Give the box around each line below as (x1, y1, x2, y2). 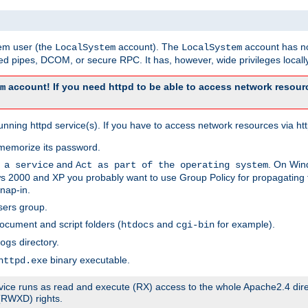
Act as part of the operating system (76, 159, 268, 170)
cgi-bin (176, 219, 214, 230)
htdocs (121, 219, 154, 230)
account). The (115, 41, 181, 52)
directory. (16, 236, 59, 247)
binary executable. (47, 254, 130, 265)
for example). (214, 218, 275, 230)
